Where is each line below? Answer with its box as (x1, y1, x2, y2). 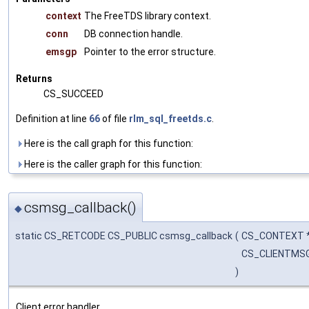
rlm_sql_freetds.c (129, 113, 212, 125)
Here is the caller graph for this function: (22, 159, 202, 170)
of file (100, 113, 129, 125)
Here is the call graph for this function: (22, 138, 193, 150)
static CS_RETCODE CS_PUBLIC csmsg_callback (15, 230, 232, 242)
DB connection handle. (84, 28, 183, 40)
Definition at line (16, 113, 89, 125)
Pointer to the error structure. (84, 46, 216, 58)
